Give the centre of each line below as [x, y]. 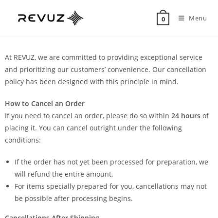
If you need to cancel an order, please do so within [88, 116]
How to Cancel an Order [45, 103]
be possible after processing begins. [74, 198]
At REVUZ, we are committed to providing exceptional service [104, 57]
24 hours [186, 116]
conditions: [23, 140]
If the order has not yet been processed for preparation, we [111, 162]
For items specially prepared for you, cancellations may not [111, 186]
